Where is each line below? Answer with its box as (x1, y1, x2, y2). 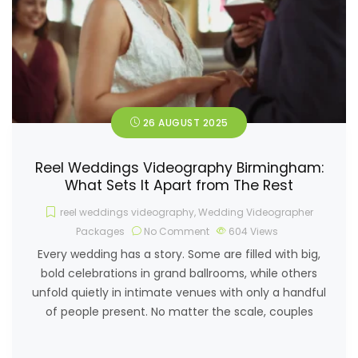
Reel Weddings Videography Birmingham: (34, 157, 324, 177)
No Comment (144, 224, 209, 238)
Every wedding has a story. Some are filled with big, (38, 245, 320, 262)
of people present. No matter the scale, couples (45, 303, 313, 320)
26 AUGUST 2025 (140, 115, 229, 129)
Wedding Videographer (198, 205, 313, 219)
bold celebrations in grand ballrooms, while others (41, 265, 317, 281)
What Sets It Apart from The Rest (65, 175, 293, 195)
